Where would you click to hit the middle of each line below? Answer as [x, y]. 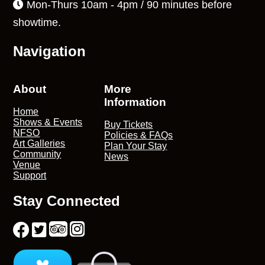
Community [37, 154]
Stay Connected [67, 201]
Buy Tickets [129, 125]
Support [30, 176]
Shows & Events [48, 122]
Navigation [50, 51]
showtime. [37, 22]
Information [135, 102]
